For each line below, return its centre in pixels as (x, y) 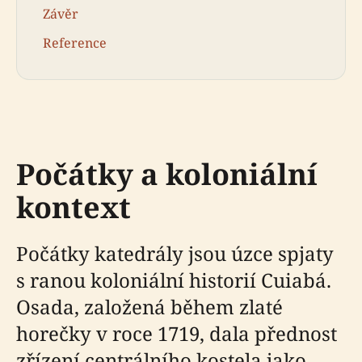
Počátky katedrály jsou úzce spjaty (175, 254)
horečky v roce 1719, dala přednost (177, 334)
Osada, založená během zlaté (149, 307)
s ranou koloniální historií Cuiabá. (174, 280)
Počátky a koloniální (167, 175)
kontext (74, 208)
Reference (75, 42)
